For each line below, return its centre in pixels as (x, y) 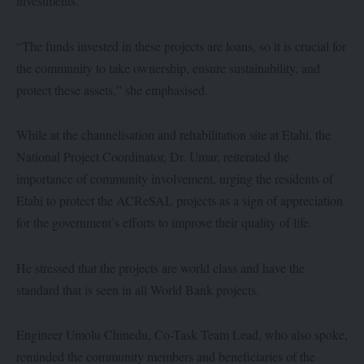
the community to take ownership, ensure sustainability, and (168, 67)
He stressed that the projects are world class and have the (160, 267)
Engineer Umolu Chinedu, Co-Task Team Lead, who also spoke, (182, 335)
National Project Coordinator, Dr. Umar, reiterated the (153, 157)
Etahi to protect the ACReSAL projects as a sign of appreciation (180, 201)
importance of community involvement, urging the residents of (175, 179)
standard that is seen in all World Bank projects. (138, 289)
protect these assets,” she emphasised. (112, 89)
